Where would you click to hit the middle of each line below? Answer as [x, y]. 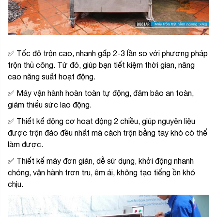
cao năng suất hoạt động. [52, 76]
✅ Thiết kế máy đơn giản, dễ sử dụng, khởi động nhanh [101, 161]
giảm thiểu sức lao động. [50, 104]
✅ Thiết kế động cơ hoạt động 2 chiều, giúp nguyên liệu [101, 121]
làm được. [25, 144]
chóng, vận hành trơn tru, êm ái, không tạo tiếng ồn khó [101, 172]
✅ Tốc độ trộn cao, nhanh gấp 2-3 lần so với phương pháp [108, 53]
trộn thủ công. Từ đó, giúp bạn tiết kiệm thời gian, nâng [101, 65]
